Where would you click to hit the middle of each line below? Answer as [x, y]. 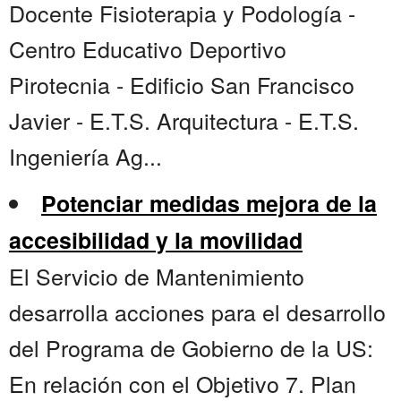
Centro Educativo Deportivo [148, 49]
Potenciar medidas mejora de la [209, 204]
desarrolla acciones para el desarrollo [197, 312]
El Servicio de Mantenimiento [157, 276]
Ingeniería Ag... [85, 156]
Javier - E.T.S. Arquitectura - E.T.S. [184, 120]
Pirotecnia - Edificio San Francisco [182, 85]
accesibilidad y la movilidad [156, 240]
